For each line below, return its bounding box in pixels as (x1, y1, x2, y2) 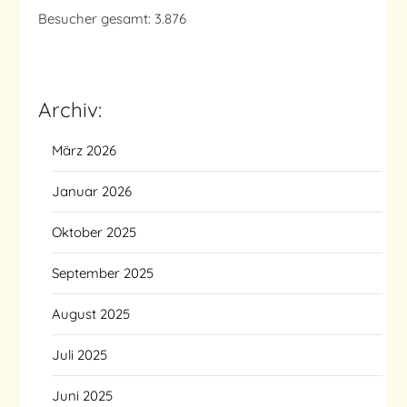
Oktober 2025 (52, 223, 137, 242)
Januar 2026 (52, 183, 133, 201)
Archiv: (38, 96, 103, 124)
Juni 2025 (52, 387, 114, 405)
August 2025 (52, 305, 131, 323)
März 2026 (52, 142, 117, 160)
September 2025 (52, 264, 154, 283)
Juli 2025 (52, 346, 108, 364)
